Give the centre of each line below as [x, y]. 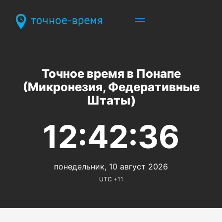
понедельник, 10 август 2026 [111, 166]
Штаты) [111, 100]
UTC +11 [111, 179]
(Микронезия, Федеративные [111, 87]
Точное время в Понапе [111, 73]
